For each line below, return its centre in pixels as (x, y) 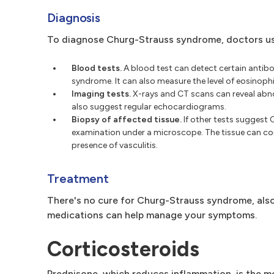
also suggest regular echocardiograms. (149, 107)
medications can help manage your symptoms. (152, 215)
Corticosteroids (123, 249)
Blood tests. (97, 68)
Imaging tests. (101, 94)
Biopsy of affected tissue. (127, 120)
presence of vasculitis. (115, 145)
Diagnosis (74, 18)
